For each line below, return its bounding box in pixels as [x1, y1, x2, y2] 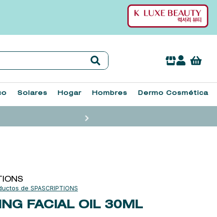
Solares [17, 90, 47, 97]
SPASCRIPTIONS [30, 184, 78, 192]
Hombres [92, 90, 128, 97]
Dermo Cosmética [138, 90, 208, 97]
